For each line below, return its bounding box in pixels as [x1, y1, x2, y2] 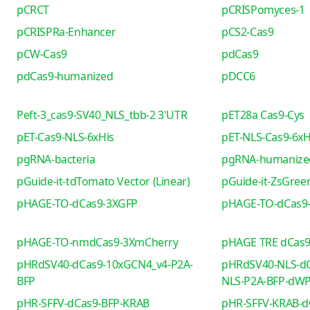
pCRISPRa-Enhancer [17, 24, 116, 39]
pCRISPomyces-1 [221, 2, 305, 17]
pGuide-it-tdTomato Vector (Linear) [17, 174, 190, 189]
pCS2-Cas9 [221, 24, 274, 39]
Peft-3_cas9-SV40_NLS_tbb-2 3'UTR [17, 107, 188, 122]
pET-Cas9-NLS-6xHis [17, 129, 114, 145]
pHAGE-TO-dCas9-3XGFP [17, 196, 138, 211]
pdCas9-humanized [17, 69, 113, 84]
